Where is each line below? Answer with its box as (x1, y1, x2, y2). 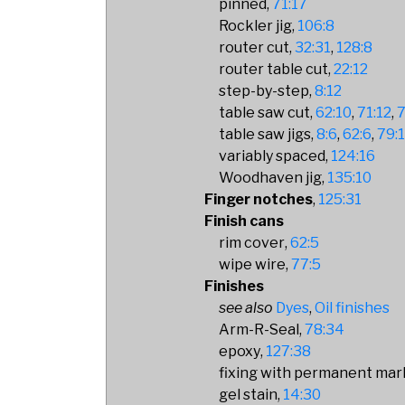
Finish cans (204, 212, 285, 230)
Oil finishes (315, 299, 391, 316)
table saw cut (219, 104, 311, 121)
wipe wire (219, 256, 287, 273)
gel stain (219, 386, 278, 403)
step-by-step (219, 82, 310, 99)
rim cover (219, 234, 286, 251)
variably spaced (219, 147, 326, 165)
